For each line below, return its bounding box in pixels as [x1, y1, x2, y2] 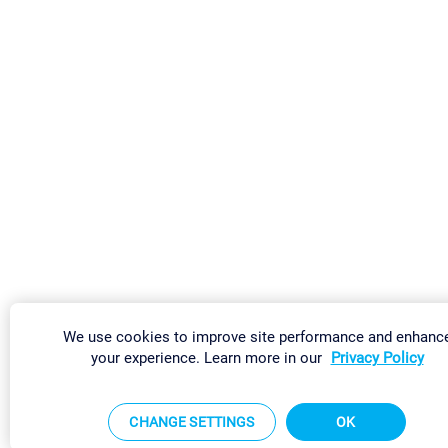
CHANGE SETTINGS [129, 414, 255, 430]
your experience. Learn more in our [90, 349, 326, 367]
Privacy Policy [330, 349, 424, 367]
